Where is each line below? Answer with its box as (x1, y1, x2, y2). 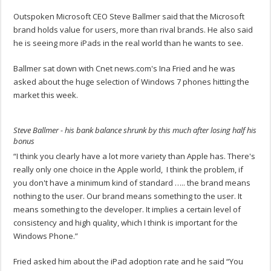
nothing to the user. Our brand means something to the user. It (13, 191, 243, 202)
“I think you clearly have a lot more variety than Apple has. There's (13, 151, 256, 162)
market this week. (13, 90, 79, 101)
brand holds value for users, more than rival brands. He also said (13, 24, 253, 36)
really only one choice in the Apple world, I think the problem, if (13, 164, 244, 175)
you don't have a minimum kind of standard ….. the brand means (13, 177, 251, 189)
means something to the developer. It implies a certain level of (13, 204, 241, 215)
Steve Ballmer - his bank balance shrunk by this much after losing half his (13, 125, 257, 136)
